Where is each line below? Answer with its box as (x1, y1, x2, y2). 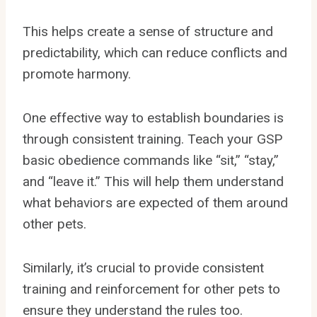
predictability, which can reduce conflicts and (23, 44, 287, 61)
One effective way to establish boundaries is (23, 109, 284, 126)
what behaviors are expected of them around (23, 194, 288, 211)
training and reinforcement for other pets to (23, 280, 280, 297)
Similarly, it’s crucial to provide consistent (23, 259, 264, 276)
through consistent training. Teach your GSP (23, 130, 282, 147)
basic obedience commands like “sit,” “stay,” (23, 151, 279, 168)
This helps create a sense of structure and (23, 23, 273, 40)
